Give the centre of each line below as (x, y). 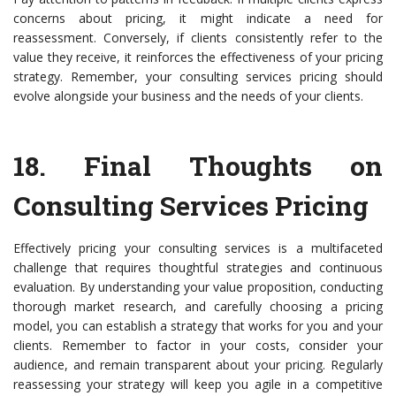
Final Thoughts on (233, 166)
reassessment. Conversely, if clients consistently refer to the (198, 38)
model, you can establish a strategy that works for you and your (198, 326)
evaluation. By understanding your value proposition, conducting (198, 287)
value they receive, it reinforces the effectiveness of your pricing (198, 57)
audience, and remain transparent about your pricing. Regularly (198, 365)
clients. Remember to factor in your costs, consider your (198, 346)
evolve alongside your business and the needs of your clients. (188, 96)
